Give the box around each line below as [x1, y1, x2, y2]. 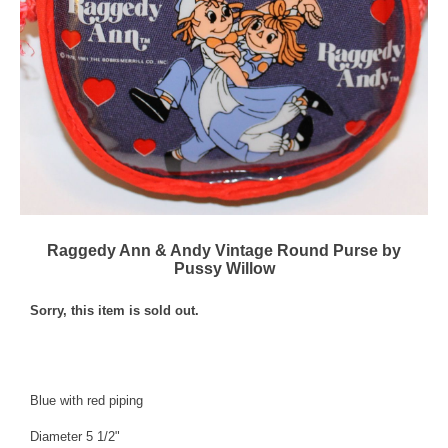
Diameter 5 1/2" [30, 429, 120, 445]
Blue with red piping [30, 393, 143, 409]
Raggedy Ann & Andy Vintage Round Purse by [47, 242, 401, 260]
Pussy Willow [173, 260, 275, 278]
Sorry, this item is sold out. [30, 303, 199, 319]
